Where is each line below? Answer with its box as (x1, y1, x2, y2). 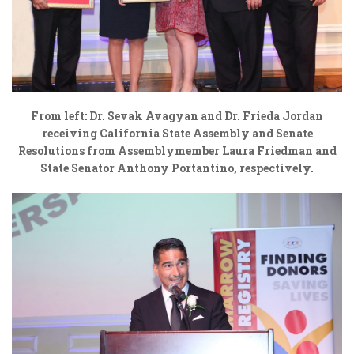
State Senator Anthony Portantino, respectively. (40, 160, 314, 175)
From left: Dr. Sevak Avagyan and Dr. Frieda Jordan (31, 107, 323, 123)
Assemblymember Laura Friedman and (117, 142, 337, 158)
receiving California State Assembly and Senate (41, 125, 313, 141)
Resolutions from (17, 142, 118, 158)
